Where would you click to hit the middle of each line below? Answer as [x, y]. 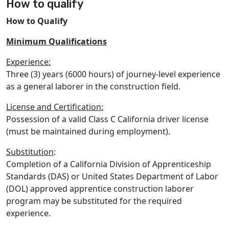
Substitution [30, 152]
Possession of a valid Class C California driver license [107, 119]
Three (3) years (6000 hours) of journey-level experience [113, 74]
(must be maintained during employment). [88, 131]
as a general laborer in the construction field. [93, 86]
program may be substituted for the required [94, 201]
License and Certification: [55, 107]
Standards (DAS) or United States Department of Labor [112, 176]
